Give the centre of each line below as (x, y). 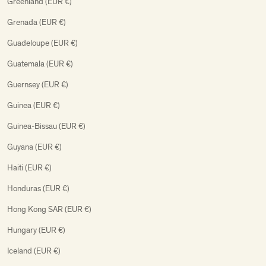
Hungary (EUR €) (36, 230)
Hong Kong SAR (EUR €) (49, 209)
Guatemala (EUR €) (40, 64)
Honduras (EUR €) (38, 188)
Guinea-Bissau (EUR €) (46, 126)
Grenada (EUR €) (37, 22)
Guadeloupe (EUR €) (42, 43)
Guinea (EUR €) (34, 105)
